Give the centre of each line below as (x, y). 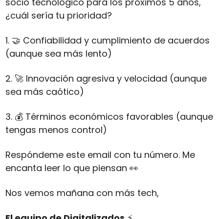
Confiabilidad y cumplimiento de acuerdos (115, 41)
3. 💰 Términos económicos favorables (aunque (109, 117)
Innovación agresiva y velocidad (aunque (115, 79)
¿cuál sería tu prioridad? (58, 16)
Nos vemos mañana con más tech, (82, 193)
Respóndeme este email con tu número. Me (100, 155)
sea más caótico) (44, 92)
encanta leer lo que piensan (67, 168)
